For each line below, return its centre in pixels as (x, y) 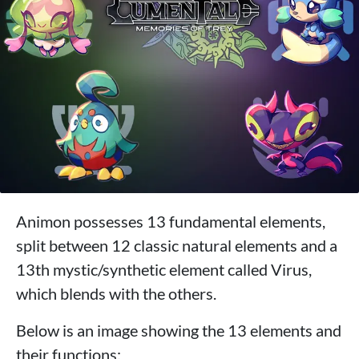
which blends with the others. (116, 294)
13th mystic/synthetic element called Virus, (164, 270)
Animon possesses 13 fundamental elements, (171, 222)
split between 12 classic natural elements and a (177, 246)
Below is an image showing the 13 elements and (179, 331)
